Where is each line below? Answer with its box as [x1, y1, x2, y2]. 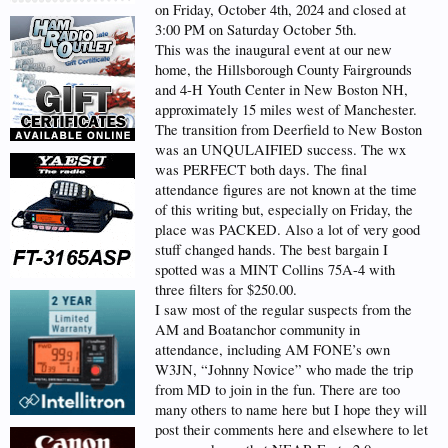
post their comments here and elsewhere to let [155, 420, 428, 439]
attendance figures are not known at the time [155, 180, 417, 199]
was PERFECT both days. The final [155, 160, 367, 179]
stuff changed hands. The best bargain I [155, 240, 388, 259]
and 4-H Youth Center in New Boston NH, [155, 80, 408, 99]
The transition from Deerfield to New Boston [155, 120, 422, 139]
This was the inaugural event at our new [155, 40, 392, 59]
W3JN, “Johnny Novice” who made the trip [155, 360, 413, 379]
